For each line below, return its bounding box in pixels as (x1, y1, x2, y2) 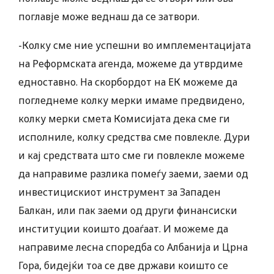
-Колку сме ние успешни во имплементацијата (18, 39, 251, 53)
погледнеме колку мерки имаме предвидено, (18, 94, 245, 108)
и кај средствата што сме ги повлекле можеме (18, 149, 245, 163)
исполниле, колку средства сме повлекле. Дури (18, 130, 250, 144)
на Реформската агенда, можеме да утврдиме (18, 57, 243, 71)
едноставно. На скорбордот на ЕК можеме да (18, 75, 237, 89)
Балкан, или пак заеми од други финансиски (18, 204, 237, 218)
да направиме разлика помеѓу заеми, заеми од (18, 167, 248, 181)
